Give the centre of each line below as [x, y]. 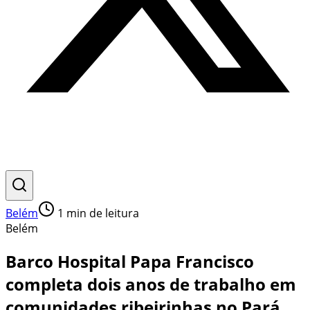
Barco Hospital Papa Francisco [130, 261]
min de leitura [101, 213]
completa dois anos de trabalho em [151, 284]
